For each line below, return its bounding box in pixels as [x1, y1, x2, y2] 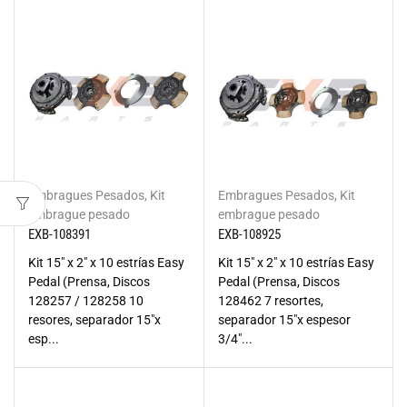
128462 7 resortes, [217, 293, 323, 308]
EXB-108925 [217, 226, 281, 243]
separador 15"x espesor [217, 313, 351, 327]
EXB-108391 [28, 226, 91, 243]
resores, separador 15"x [28, 313, 161, 327]
